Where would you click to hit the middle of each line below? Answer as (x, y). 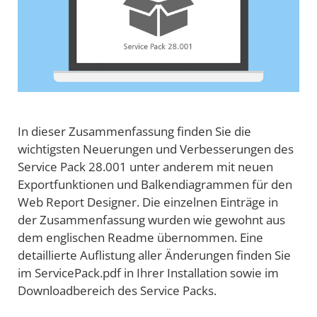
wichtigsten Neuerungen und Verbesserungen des (156, 149)
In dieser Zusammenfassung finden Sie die (134, 131)
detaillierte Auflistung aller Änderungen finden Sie (154, 255)
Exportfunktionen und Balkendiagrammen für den (155, 184)
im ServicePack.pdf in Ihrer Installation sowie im (148, 272)
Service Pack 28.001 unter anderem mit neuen (145, 166)
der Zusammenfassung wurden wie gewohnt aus (151, 219)
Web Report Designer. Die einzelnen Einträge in (148, 202)
